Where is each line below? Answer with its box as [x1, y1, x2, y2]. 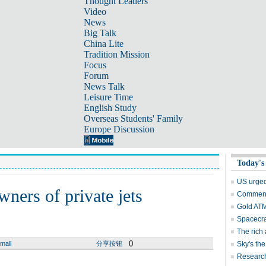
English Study [83, 103, 137, 113]
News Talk [83, 81, 125, 91]
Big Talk [83, 28, 116, 38]
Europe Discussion [83, 124, 154, 134]
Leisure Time [83, 92, 133, 102]
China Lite [83, 39, 123, 49]
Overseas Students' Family [83, 113, 183, 123]
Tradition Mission [83, 49, 150, 59]
